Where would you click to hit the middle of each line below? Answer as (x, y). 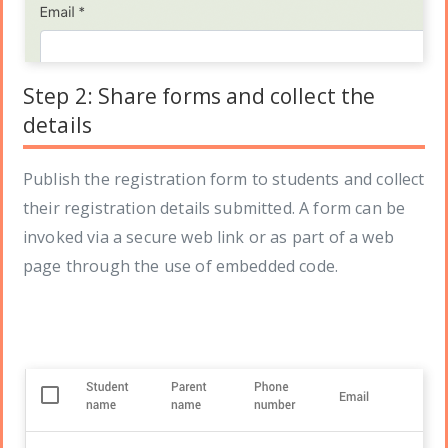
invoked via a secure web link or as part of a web (208, 237)
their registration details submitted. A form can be (214, 208)
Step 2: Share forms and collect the (199, 96)
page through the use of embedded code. (181, 266)
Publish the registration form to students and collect (224, 179)
